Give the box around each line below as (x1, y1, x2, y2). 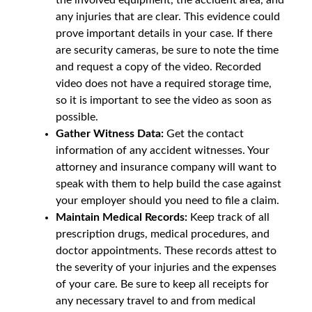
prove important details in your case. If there (56, 27, 272, 39)
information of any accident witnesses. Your (56, 144, 270, 156)
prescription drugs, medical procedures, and (56, 228, 270, 240)
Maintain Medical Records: (56, 211, 187, 223)
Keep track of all (187, 211, 270, 223)
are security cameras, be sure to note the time (56, 44, 279, 56)
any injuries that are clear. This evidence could (56, 10, 280, 22)
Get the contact (164, 127, 244, 139)
